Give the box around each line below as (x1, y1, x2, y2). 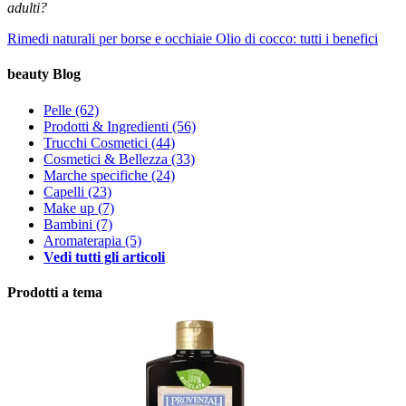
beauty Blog (7, 66, 81, 82)
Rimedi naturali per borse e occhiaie (7, 31, 212, 46)
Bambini (43, 216, 92, 232)
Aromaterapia (43, 232, 121, 248)
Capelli (43, 183, 84, 199)
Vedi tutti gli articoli (43, 248, 165, 265)
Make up (43, 199, 94, 216)
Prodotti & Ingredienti (43, 118, 169, 134)
